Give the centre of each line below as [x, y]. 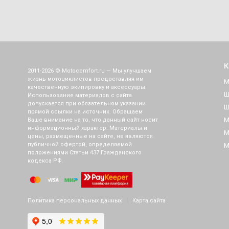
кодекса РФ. [45, 161]
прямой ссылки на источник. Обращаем [85, 112]
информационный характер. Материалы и [87, 128]
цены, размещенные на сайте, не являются [90, 136]
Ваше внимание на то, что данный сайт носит [93, 120]
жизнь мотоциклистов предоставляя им [85, 79]
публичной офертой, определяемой [79, 144]
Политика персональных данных [74, 201]
